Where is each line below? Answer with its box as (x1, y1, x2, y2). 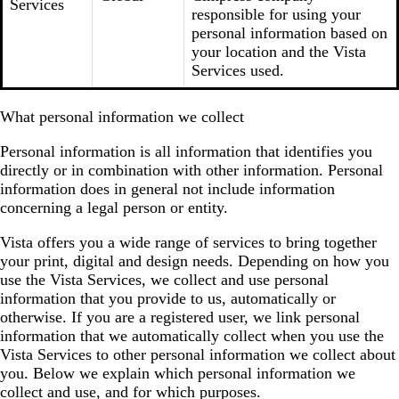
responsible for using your (191, 5, 361, 23)
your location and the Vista (191, 43, 366, 61)
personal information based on (191, 24, 387, 42)
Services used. (191, 61, 284, 79)
